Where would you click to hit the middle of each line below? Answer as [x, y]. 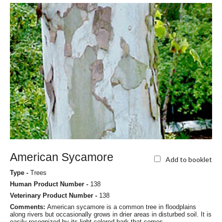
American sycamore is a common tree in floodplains [122, 207]
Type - [20, 173]
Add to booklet [189, 159]
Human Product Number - [50, 184]
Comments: [28, 207]
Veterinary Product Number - [55, 196]
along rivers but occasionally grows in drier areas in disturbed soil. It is [111, 215]
